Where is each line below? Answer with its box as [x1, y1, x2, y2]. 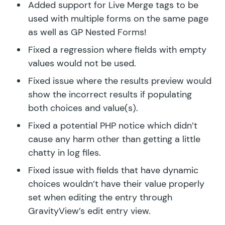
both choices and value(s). [28, 101, 138, 114]
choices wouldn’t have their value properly [28, 177, 204, 190]
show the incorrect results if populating [28, 88, 192, 100]
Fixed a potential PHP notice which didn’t [28, 119, 197, 132]
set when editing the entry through [28, 191, 172, 203]
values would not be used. [28, 57, 136, 69]
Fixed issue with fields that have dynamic [28, 164, 198, 176]
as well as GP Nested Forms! [28, 26, 146, 38]
